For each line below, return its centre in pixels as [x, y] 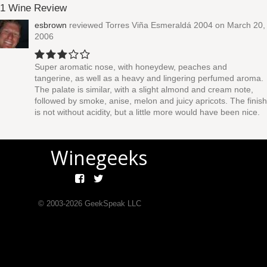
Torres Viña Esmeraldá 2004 [159, 25]
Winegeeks [99, 158]
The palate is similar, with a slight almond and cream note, [144, 89]
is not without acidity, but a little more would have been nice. [147, 112]
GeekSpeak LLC [111, 204]
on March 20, [239, 25]
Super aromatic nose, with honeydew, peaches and [131, 67]
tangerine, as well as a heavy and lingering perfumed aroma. [149, 78]
